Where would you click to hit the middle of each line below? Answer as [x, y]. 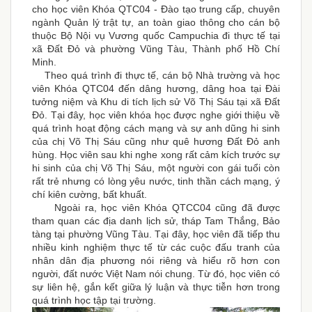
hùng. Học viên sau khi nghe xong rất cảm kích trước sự [156, 155]
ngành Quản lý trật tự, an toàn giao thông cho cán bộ [156, 23]
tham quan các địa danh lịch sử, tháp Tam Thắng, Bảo [156, 221]
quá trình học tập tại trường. [94, 301]
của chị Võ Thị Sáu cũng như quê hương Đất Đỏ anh [156, 142]
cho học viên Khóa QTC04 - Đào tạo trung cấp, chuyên [156, 9]
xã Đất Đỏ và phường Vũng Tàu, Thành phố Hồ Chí [156, 49]
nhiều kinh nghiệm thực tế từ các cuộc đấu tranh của [156, 248]
